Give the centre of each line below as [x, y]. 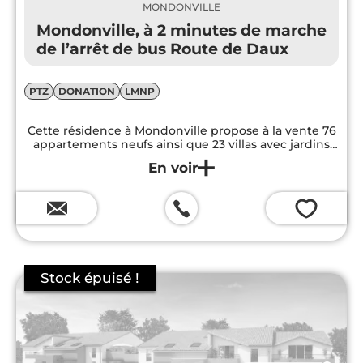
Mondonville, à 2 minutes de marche [181, 31]
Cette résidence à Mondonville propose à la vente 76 [181, 131]
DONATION [87, 92]
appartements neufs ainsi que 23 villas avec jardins [181, 145]
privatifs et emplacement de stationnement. [181, 158]
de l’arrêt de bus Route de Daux [162, 49]
